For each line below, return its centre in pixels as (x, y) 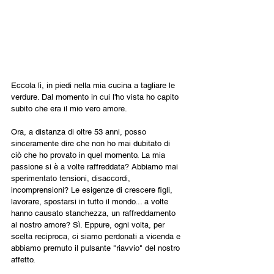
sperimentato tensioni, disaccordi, (72, 178)
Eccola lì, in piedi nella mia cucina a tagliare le (94, 85)
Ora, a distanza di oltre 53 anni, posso (80, 131)
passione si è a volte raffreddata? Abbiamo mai (96, 166)
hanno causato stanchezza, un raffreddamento (94, 213)
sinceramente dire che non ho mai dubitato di (92, 143)
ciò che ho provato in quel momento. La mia (89, 155)
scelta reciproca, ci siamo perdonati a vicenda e (97, 236)
